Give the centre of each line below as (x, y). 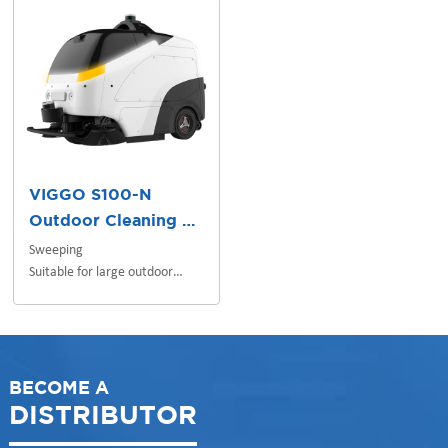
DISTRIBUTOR (102, 417)
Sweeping (56, 251)
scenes (48, 295)
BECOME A (58, 389)
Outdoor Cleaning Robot (189, 222)
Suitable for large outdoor (101, 273)
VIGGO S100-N (91, 196)
